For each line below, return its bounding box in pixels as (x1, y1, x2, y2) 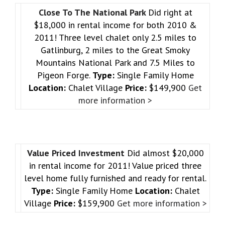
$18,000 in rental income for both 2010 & (34, 19, 197, 31)
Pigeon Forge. (37, 69, 92, 81)
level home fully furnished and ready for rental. (24, 172, 206, 184)
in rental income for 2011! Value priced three (29, 159, 201, 171)
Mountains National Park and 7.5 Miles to (36, 56, 195, 68)
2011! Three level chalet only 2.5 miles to (34, 31, 196, 43)
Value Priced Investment (27, 147, 127, 159)
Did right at (148, 6, 192, 18)
